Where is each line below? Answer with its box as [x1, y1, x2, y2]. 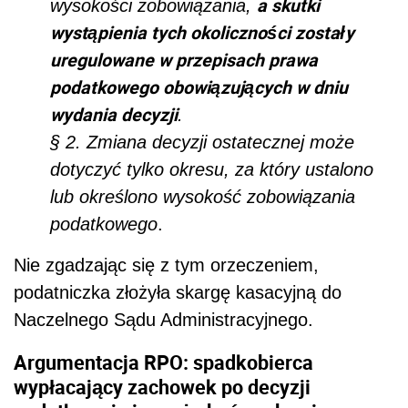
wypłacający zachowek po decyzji [14, 372, 311, 400]
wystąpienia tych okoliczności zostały [50, 19, 354, 45]
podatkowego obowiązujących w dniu [50, 74, 348, 99]
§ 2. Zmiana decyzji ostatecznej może [50, 131, 354, 152]
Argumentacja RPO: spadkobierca [14, 348, 313, 375]
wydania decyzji [50, 101, 178, 127]
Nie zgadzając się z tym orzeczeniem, [14, 254, 319, 275]
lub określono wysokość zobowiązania [50, 186, 355, 207]
